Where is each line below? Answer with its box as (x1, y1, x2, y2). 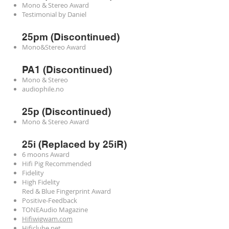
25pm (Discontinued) (22, 31, 120, 42)
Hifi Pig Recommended (22, 159, 91, 168)
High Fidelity (22, 177, 60, 187)
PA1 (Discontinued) (22, 64, 112, 75)
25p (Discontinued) (22, 106, 111, 117)
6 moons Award (22, 150, 71, 159)
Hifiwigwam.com (22, 214, 73, 223)
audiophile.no (22, 84, 64, 94)
